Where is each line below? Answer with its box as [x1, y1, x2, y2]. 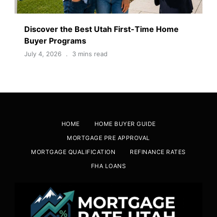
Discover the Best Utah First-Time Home [24, 24, 179, 34]
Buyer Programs [24, 35, 86, 46]
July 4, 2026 [24, 49, 62, 58]
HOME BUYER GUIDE [94, 120, 156, 127]
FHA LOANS [91, 162, 126, 170]
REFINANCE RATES [130, 148, 186, 155]
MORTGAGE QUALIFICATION [31, 148, 116, 155]
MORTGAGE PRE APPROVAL [67, 134, 150, 141]
